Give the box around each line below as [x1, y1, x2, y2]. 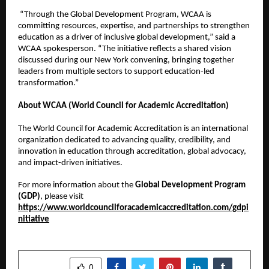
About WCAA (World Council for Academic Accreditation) [18, 101, 229, 110]
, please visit [40, 192, 83, 202]
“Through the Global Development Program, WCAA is [18, 10, 211, 20]
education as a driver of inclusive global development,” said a [18, 33, 235, 43]
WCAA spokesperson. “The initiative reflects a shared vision [18, 44, 231, 54]
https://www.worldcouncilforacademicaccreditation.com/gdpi [18, 204, 249, 213]
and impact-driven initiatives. [18, 158, 122, 168]
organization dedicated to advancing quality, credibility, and [18, 135, 231, 145]
